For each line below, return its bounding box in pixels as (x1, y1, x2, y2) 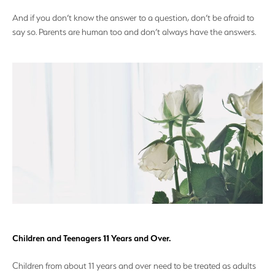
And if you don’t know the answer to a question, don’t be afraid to (12, 13, 254, 23)
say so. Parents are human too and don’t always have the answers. (12, 27, 256, 37)
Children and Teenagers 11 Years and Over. (12, 232, 171, 244)
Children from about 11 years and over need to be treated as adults (12, 261, 256, 271)
